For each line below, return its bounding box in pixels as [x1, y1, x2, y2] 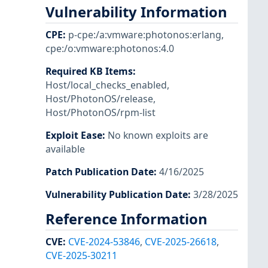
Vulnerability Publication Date [45, 188, 188, 202]
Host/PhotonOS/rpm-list [45, 105, 156, 119]
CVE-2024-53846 [68, 234, 140, 248]
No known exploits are [108, 128, 208, 142]
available [45, 142, 85, 156]
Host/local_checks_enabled [45, 78, 167, 92]
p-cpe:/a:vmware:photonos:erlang [68, 28, 221, 41]
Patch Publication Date [45, 165, 154, 179]
